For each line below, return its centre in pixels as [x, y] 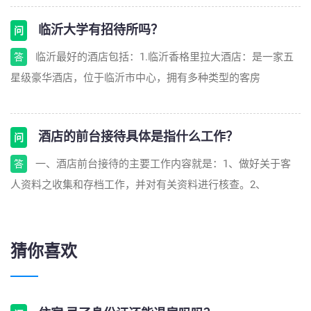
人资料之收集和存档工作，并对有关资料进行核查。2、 [138, 185]
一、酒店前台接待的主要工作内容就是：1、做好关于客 [163, 164]
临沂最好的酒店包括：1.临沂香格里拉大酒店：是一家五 [165, 57]
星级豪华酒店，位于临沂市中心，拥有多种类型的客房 [135, 78]
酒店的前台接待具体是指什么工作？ [137, 136]
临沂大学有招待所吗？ [99, 30]
